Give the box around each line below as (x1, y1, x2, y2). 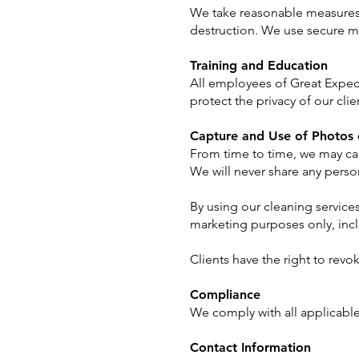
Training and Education (190, 58, 328, 73)
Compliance (190, 287, 260, 302)
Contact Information (190, 340, 311, 355)
